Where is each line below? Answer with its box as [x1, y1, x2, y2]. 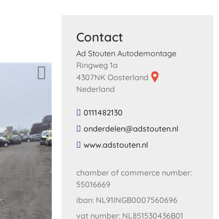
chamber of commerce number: [76, 167, 192, 177]
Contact [76, 29, 123, 44]
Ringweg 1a [76, 60, 118, 70]
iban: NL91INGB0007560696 [76, 195, 177, 205]
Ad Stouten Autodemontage [76, 48, 176, 58]
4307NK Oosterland [76, 72, 151, 82]
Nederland [76, 84, 115, 94]
